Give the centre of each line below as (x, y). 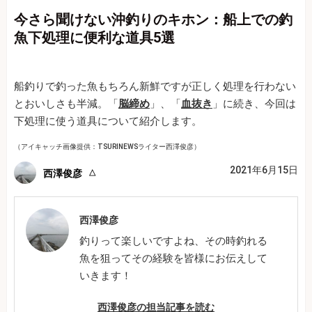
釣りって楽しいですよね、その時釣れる (174, 241)
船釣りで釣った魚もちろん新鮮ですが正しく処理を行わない (155, 87)
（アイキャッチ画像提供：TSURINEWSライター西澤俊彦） (107, 147)
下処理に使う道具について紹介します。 (108, 122)
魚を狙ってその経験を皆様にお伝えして (174, 259)
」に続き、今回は (254, 104)
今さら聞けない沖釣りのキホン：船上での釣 (153, 20)
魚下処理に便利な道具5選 (94, 38)
